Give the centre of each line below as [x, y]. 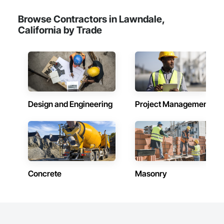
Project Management [173, 104]
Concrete [45, 173]
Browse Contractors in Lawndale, [91, 19]
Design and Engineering [70, 104]
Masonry [151, 173]
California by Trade [60, 30]
